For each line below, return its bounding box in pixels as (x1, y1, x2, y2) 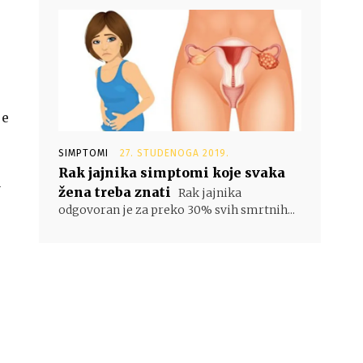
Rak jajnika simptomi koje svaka (58, 164, 285, 181)
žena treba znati (58, 184, 171, 200)
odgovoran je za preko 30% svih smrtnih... (58, 203, 295, 217)
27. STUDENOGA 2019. (120, 147, 229, 159)
